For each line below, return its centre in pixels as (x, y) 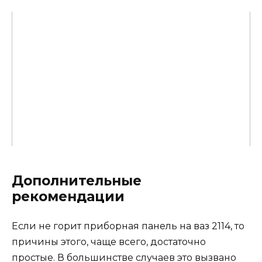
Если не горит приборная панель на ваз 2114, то (128, 226)
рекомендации (68, 196)
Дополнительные (77, 180)
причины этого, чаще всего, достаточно (109, 242)
